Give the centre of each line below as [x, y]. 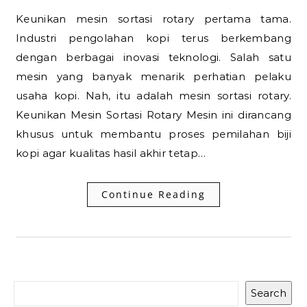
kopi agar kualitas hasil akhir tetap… [111, 153]
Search [269, 293]
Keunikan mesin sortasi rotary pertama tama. [20, 19]
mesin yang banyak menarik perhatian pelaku [153, 76]
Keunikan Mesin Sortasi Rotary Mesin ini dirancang [153, 115]
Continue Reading [153, 194]
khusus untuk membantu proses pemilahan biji [153, 134]
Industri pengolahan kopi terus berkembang [153, 38]
